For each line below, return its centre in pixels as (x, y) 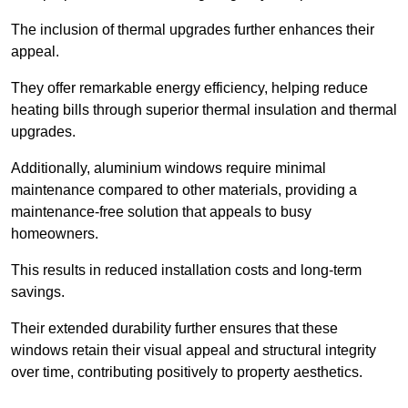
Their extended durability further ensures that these (174, 329)
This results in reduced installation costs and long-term (186, 270)
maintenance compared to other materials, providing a (184, 190)
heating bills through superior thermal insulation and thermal (204, 110)
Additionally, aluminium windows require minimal (168, 168)
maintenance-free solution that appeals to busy (161, 212)
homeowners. (56, 234)
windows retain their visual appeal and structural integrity (194, 351)
